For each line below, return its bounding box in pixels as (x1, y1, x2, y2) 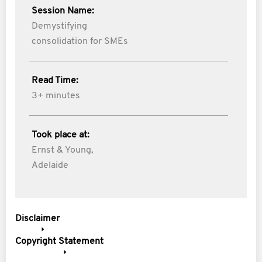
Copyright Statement (15, 237, 104, 246)
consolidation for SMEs (32, 37, 128, 46)
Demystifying (32, 22, 87, 31)
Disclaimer (15, 214, 60, 223)
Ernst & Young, (32, 146, 94, 155)
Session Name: (32, 6, 94, 16)
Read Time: (32, 76, 78, 85)
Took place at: (32, 130, 89, 140)
